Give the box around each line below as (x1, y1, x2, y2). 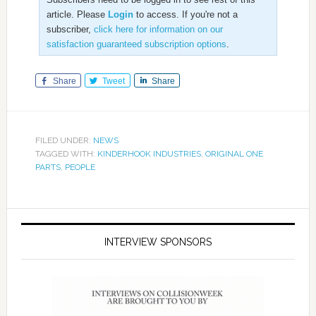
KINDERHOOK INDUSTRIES (97, 149, 201, 159)
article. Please (46, 9, 108, 20)
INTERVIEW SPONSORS (104, 236, 212, 248)
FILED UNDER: (35, 135, 93, 146)
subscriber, (46, 24, 94, 35)
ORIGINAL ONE (205, 149, 263, 159)
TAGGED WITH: (35, 149, 97, 159)
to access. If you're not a (133, 9, 238, 20)
